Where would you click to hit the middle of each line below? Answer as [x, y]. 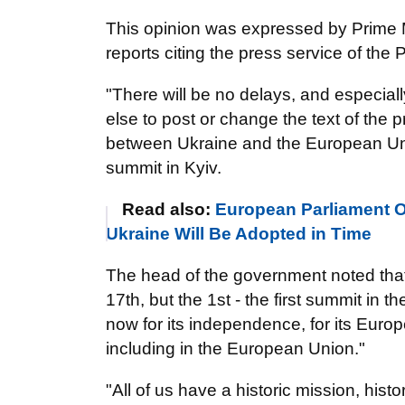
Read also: [169, 209]
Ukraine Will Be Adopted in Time [239, 234]
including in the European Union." [235, 348]
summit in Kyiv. [164, 168]
